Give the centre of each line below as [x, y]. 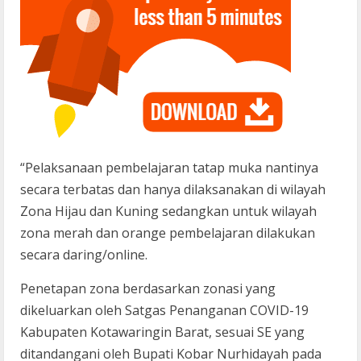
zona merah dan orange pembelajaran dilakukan [168, 232]
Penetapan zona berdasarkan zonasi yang [148, 288]
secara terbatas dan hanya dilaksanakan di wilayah [173, 189]
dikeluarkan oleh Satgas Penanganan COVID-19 [164, 310]
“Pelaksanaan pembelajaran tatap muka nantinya [169, 167]
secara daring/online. [84, 254]
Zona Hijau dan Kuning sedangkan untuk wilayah [168, 211]
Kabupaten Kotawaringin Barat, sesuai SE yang [162, 332]
